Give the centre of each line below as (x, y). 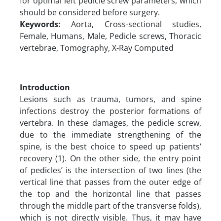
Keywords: (40, 24)
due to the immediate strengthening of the (110, 134)
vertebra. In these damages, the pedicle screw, (110, 123)
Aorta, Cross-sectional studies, (131, 24)
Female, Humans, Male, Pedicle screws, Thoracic (110, 36)
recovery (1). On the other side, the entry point (110, 158)
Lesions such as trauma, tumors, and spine (110, 99)
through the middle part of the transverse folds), (110, 205)
